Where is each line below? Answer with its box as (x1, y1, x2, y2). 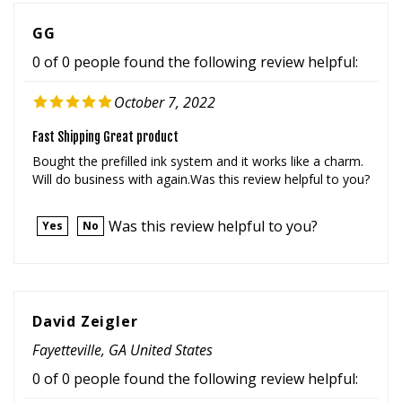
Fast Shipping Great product (32, 109, 179, 125)
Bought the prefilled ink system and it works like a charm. (32, 132, 363, 150)
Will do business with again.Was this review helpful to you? (32, 150, 370, 168)
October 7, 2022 (114, 72, 215, 92)
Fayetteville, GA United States (32, 320, 213, 341)
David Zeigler (32, 292, 138, 312)
